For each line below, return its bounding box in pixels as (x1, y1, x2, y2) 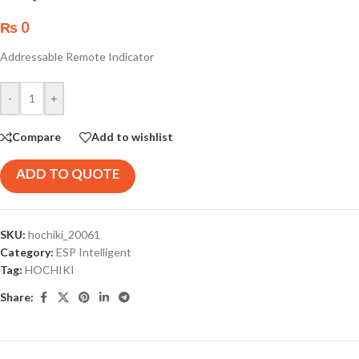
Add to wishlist (91, 130, 173, 144)
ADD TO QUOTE (16, 164, 119, 182)
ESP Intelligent (56, 244, 131, 259)
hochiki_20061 (28, 227, 100, 241)
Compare (12, 130, 61, 144)
